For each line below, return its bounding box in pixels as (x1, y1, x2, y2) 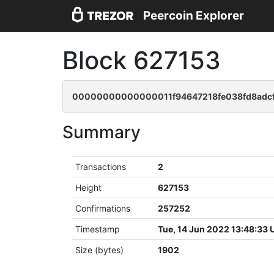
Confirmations (75, 203, 131, 213)
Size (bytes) (75, 245, 124, 255)
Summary (62, 122, 141, 143)
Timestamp (75, 224, 120, 234)
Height (75, 182, 102, 193)
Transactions (75, 161, 127, 172)
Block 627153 (62, 45, 221, 75)
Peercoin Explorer (143, 9, 244, 23)
